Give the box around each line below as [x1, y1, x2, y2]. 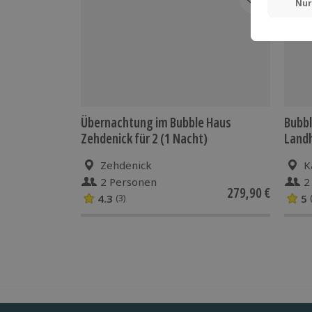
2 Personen [100, 174, 157, 189]
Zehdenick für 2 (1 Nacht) [81, 129, 208, 148]
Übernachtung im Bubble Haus [81, 113, 231, 132]
